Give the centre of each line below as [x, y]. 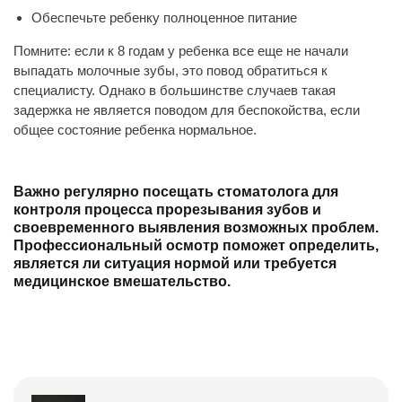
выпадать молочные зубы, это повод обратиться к [170, 70]
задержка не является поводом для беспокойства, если [187, 110]
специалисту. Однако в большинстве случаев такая [175, 90]
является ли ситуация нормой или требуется [175, 263]
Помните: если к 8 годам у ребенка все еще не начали [181, 51]
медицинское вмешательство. [122, 281]
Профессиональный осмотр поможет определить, [196, 245]
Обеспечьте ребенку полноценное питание [164, 17]
